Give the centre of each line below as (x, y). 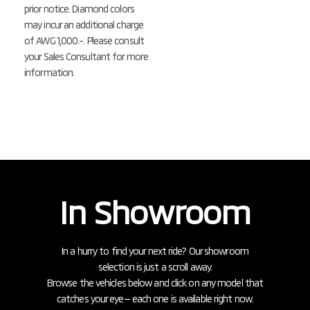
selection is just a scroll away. (155, 267)
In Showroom (155, 212)
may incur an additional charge (84, 25)
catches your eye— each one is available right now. (155, 299)
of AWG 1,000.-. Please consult (84, 41)
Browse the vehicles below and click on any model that (155, 283)
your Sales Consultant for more (86, 57)
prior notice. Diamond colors (79, 9)
